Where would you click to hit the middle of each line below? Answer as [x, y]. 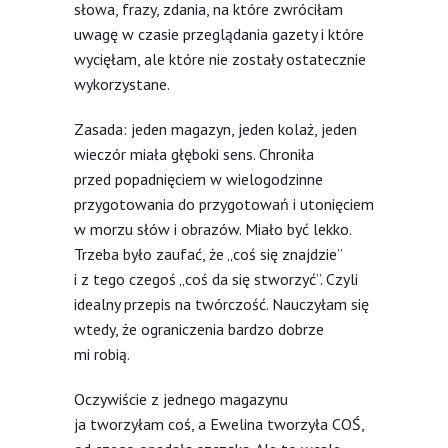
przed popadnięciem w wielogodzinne [198, 178]
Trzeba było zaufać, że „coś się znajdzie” [208, 253]
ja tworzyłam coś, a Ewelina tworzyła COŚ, [219, 423]
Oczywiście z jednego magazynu [181, 398]
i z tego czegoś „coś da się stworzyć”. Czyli [216, 278]
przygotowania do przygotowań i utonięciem [224, 203]
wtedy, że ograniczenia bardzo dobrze [199, 328]
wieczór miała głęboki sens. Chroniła [194, 153]
